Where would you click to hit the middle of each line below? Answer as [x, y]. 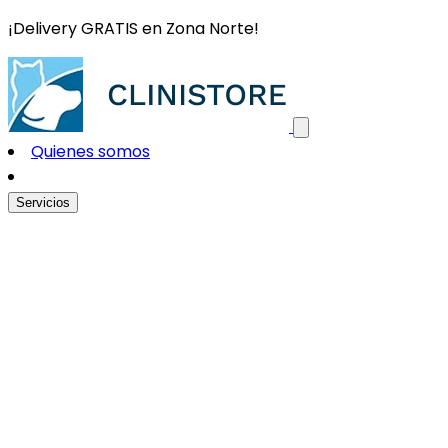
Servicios [43, 202]
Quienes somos [90, 151]
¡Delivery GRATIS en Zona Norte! [133, 28]
